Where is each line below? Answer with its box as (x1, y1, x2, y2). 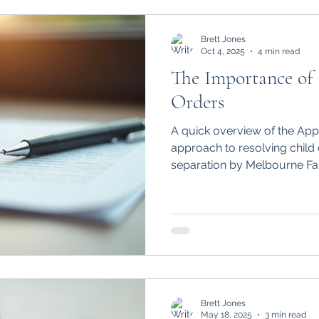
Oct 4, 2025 (201, 46, 245, 56)
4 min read (258, 46, 300, 56)
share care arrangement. (171, 4, 300, 18)
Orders (171, 90, 224, 115)
